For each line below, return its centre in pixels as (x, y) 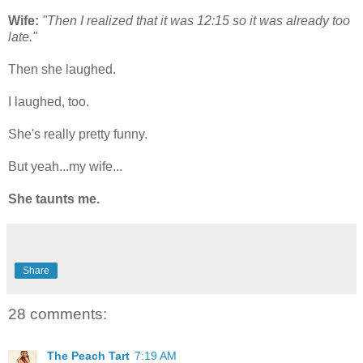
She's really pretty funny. (78, 134)
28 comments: (58, 314)
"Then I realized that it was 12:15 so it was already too (196, 20)
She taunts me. (54, 199)
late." (23, 36)
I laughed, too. (49, 101)
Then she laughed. (62, 69)
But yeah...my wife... (65, 166)
